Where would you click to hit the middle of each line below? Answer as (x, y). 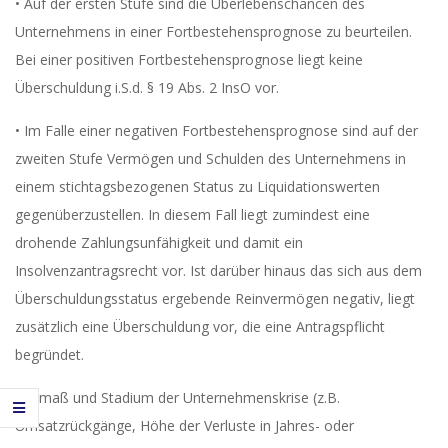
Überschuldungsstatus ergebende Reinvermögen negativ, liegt (215, 298)
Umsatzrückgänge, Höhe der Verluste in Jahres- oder (184, 425)
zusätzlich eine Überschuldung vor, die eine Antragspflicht (200, 326)
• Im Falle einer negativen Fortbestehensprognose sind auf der (216, 130)
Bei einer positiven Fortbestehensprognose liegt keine (189, 59)
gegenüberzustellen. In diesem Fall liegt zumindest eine (192, 214)
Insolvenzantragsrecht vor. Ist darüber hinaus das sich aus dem (218, 270)
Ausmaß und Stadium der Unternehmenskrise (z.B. (177, 397)
